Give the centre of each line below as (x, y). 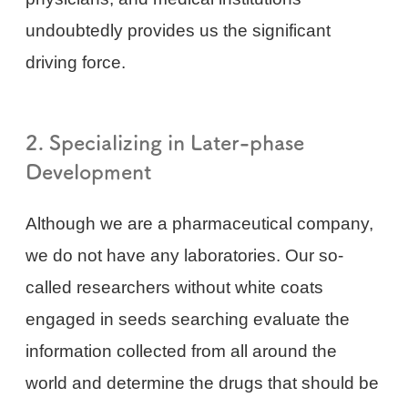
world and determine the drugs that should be (203, 383)
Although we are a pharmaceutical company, (200, 224)
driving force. (76, 63)
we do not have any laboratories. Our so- (185, 256)
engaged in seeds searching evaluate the (188, 320)
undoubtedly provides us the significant (178, 31)
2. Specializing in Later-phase (165, 142)
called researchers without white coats (175, 288)
